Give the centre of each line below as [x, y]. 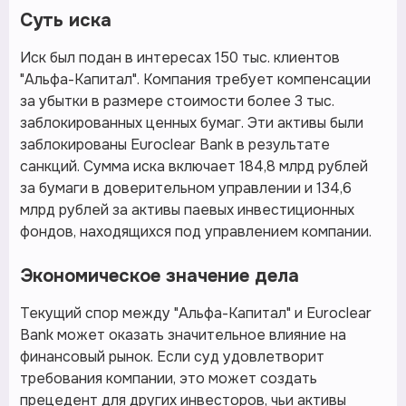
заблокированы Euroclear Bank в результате [175, 145]
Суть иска [66, 21]
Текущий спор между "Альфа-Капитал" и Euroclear [196, 314]
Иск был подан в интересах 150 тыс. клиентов [180, 58]
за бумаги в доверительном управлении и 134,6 [186, 188]
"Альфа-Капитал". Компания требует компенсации [195, 80]
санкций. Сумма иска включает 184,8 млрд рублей [194, 167]
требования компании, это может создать [169, 379]
